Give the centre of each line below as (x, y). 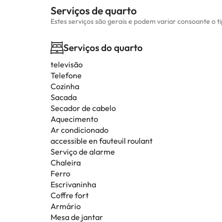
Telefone (66, 75)
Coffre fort (70, 195)
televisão (67, 64)
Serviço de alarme (83, 152)
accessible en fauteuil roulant (102, 141)
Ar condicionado (80, 130)
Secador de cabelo (83, 108)
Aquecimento (74, 119)
